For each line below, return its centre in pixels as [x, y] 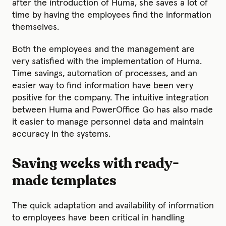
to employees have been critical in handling [98, 218]
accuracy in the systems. [61, 134]
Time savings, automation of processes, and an [105, 73]
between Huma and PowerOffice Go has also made [112, 110]
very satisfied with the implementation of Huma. [107, 61]
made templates [64, 181]
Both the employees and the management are [103, 49]
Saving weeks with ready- [96, 164]
